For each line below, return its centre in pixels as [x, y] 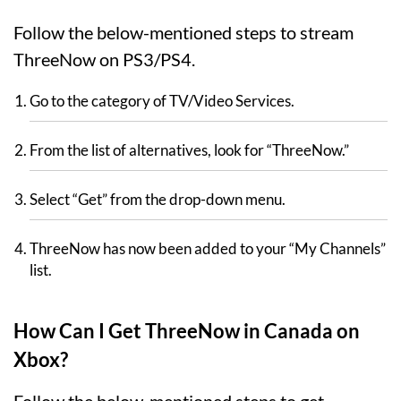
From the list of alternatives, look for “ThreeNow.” [189, 150]
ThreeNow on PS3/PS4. [104, 60]
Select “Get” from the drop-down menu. [158, 200]
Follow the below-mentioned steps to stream [183, 33]
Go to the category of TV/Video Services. [162, 101]
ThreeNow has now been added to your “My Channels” [208, 249]
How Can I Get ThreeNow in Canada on [187, 331]
